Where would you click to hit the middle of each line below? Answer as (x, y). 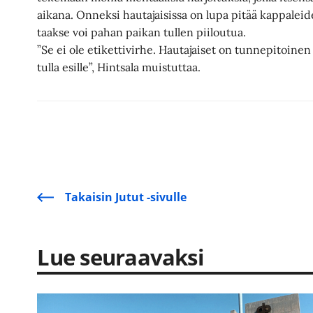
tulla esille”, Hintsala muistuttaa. (119, 67)
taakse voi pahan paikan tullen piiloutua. (142, 32)
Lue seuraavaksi (120, 257)
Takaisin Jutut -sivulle (126, 197)
